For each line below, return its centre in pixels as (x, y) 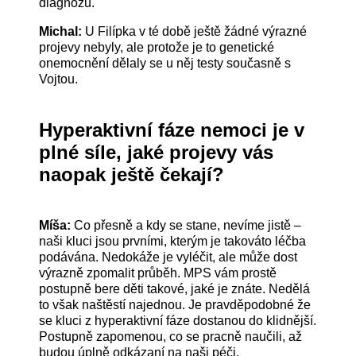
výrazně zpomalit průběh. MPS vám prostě (158, 273)
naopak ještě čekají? (132, 174)
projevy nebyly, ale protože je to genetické (157, 47)
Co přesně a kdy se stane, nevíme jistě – (188, 225)
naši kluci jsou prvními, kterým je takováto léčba (173, 241)
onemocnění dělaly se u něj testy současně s (165, 63)
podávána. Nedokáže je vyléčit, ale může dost (168, 257)
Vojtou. (59, 79)
